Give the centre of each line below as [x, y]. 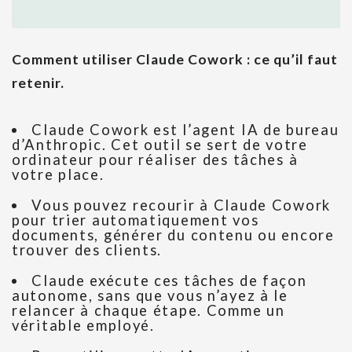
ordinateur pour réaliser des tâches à [155, 160]
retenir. [38, 83]
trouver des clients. [87, 250]
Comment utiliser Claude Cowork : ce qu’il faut [175, 60]
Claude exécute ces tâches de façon [169, 281]
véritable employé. [83, 326]
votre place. [58, 175]
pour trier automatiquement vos [136, 220]
